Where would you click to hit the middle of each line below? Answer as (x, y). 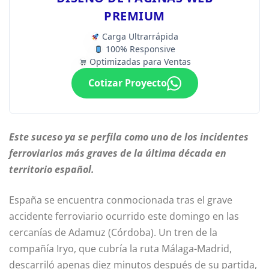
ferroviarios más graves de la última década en (118, 153)
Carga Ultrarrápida (139, 37)
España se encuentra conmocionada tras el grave (121, 200)
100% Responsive (139, 49)
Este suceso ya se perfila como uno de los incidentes (129, 137)
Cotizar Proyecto (127, 83)
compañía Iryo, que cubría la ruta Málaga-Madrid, (120, 249)
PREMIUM (134, 16)
